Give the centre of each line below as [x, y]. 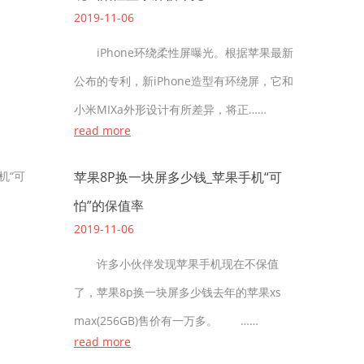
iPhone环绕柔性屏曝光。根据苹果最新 [184, 52]
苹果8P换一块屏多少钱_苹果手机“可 [178, 177]
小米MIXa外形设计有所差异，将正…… [170, 109]
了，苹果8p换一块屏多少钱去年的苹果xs [178, 292]
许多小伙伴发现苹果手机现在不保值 [176, 264]
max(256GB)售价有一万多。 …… [166, 321]
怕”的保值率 [109, 206]
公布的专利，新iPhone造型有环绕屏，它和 [184, 81]
